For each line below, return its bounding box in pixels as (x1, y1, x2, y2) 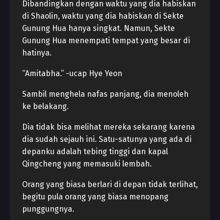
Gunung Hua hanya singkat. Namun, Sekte (22, 24, 175, 33)
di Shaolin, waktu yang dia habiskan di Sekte (22, 11, 184, 21)
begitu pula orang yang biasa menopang (22, 192, 168, 201)
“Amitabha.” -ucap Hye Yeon (22, 69, 122, 78)
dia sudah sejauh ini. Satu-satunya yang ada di (22, 135, 192, 144)
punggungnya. (22, 204, 74, 214)
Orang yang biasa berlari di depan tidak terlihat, (22, 180, 198, 189)
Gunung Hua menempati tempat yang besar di (22, 36, 190, 45)
